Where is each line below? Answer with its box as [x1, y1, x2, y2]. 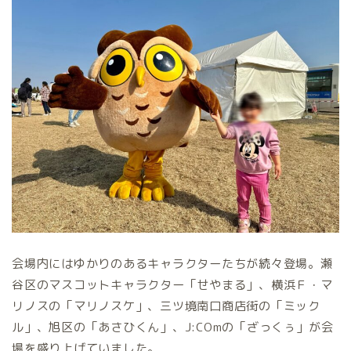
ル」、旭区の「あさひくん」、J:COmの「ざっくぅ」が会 [12, 319, 334, 336]
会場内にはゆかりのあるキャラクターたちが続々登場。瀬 [12, 255, 333, 273]
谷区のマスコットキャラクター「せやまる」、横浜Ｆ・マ [12, 277, 333, 294]
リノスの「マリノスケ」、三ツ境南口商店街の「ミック [12, 298, 320, 315]
